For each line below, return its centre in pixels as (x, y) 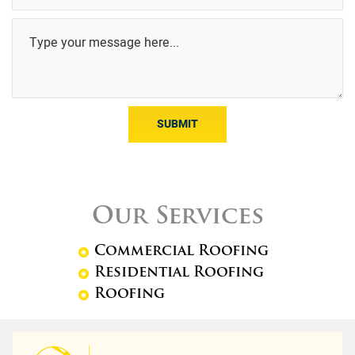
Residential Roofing (179, 273)
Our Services (177, 217)
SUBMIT (177, 124)
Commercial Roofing (181, 251)
